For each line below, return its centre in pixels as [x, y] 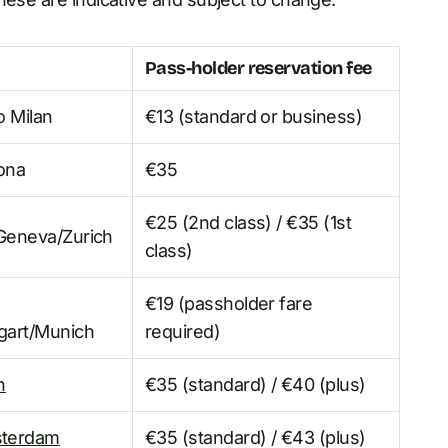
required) [183, 332]
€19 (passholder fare [229, 304]
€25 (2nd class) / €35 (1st [248, 223]
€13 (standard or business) [253, 117]
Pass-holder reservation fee [258, 68]
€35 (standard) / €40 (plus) [255, 385]
